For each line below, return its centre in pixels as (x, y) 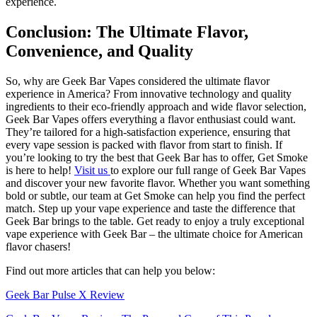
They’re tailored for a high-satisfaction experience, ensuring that (148, 132)
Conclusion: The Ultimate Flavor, (127, 32)
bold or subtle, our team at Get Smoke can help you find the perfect (155, 196)
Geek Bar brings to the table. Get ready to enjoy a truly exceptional (155, 221)
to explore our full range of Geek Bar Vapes (208, 171)
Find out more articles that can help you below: (110, 271)
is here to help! (40, 171)
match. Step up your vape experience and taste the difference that (150, 209)
